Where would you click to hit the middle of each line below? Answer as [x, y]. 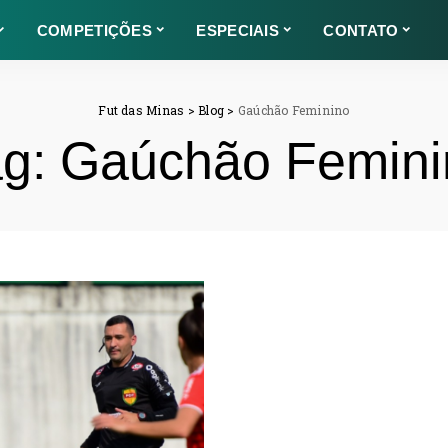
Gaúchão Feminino [293, 110]
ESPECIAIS [238, 30]
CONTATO [361, 30]
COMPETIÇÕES [94, 30]
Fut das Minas [141, 110]
